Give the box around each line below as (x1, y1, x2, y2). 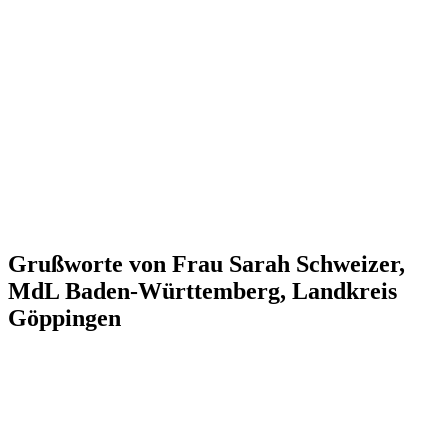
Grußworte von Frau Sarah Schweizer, (8, 250, 405, 277)
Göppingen (8, 304, 121, 331)
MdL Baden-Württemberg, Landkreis (8, 277, 397, 304)
